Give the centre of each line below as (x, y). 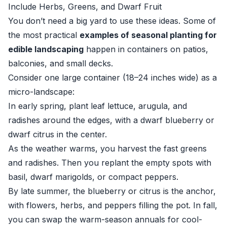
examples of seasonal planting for (148, 35)
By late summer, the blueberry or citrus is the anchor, (112, 191)
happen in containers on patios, (146, 49)
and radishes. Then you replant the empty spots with (110, 163)
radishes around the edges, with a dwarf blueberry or (111, 120)
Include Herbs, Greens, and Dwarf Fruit (85, 7)
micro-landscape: (41, 92)
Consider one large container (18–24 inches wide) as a (112, 78)
